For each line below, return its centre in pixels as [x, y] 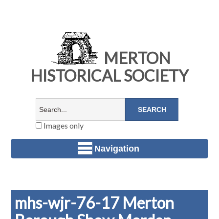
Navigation [117, 148]
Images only [63, 126]
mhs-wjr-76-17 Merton [95, 203]
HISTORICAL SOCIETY [109, 76]
